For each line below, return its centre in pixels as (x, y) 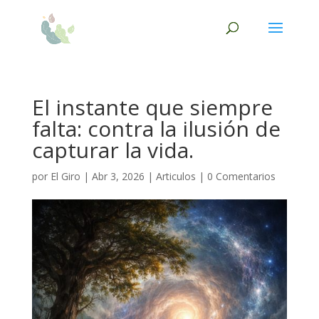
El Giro (65, 176)
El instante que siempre (152, 107)
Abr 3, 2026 (118, 176)
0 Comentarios (241, 176)
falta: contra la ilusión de (156, 129)
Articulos (176, 176)
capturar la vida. (113, 150)
